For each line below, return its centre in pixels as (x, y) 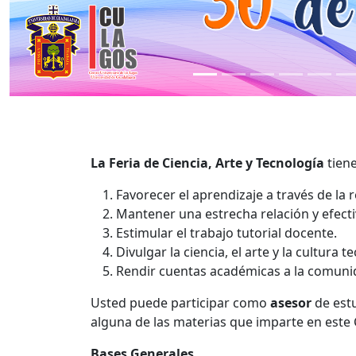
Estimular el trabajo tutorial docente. (226, 232)
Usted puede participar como (180, 302)
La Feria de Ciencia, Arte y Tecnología (207, 163)
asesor (291, 302)
